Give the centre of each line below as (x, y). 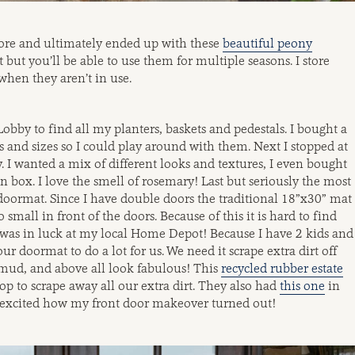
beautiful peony (267, 43)
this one (302, 285)
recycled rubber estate (282, 268)
